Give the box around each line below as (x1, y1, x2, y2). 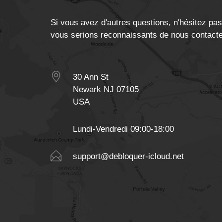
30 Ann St (73, 72, 109, 82)
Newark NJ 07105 (73, 85, 139, 94)
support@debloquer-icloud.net (73, 152, 184, 161)
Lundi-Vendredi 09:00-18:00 (73, 124, 174, 134)
